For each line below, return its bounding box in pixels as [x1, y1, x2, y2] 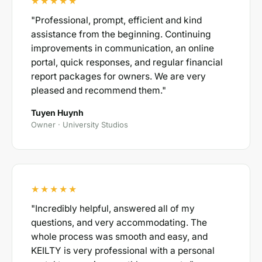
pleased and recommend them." [31, 85, 166, 96]
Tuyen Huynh [31, 108, 84, 118]
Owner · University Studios [31, 120, 128, 129]
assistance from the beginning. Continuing [31, 29, 211, 40]
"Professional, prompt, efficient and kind [31, 15, 202, 26]
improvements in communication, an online [31, 43, 214, 54]
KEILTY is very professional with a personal [31, 245, 215, 256]
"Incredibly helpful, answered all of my [31, 203, 195, 214]
